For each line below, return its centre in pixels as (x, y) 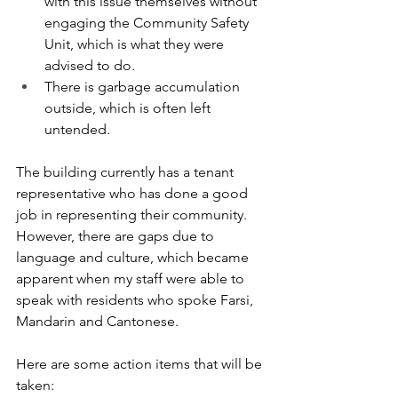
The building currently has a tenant (127, 172)
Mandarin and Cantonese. (97, 322)
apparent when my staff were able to (132, 279)
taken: (35, 386)
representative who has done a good (134, 194)
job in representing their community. (133, 215)
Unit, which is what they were (136, 44)
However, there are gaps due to (117, 236)
